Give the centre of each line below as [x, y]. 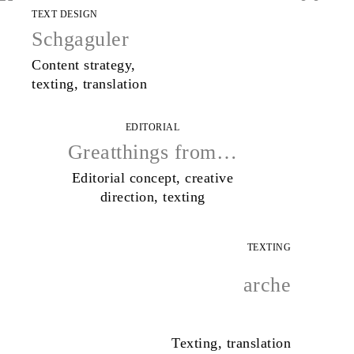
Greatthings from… [153, 153]
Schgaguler [80, 39]
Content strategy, [84, 64]
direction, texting [153, 197]
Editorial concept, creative [153, 178]
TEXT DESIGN [65, 14]
